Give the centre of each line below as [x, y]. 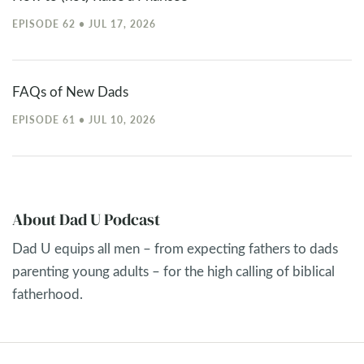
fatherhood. [48, 293]
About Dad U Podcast [86, 219]
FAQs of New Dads [70, 91]
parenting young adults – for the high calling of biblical [173, 271]
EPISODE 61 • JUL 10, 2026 [84, 119]
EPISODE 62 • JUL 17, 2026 [84, 23]
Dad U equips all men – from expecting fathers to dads [175, 248]
